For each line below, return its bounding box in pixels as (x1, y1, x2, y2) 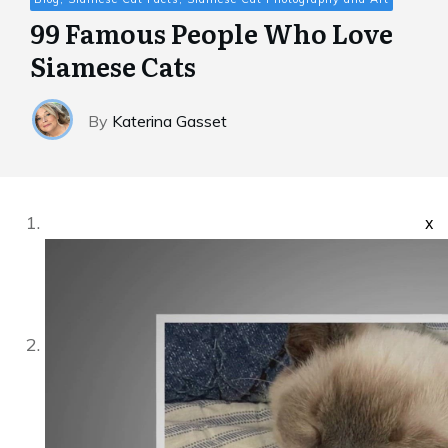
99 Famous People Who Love (30, 12, 393, 52)
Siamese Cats (30, 45, 196, 85)
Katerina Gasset (112, 110, 227, 131)
